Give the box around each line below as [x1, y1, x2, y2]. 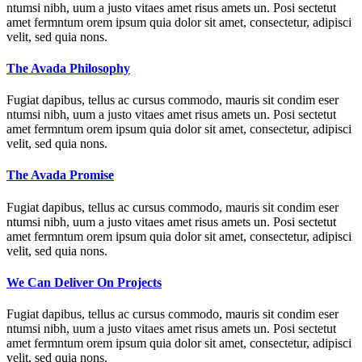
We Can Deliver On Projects [6, 275, 162, 289]
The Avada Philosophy [6, 61, 130, 75]
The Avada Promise [6, 168, 114, 183]
